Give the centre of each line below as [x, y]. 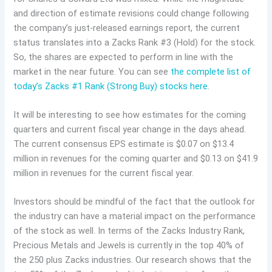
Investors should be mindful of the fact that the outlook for [134, 202]
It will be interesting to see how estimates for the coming [130, 115]
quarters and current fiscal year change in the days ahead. [130, 130]
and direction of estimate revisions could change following [131, 13]
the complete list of [211, 71]
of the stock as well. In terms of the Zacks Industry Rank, [129, 231]
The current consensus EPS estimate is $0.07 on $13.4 [124, 144]
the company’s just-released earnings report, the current [127, 28]
